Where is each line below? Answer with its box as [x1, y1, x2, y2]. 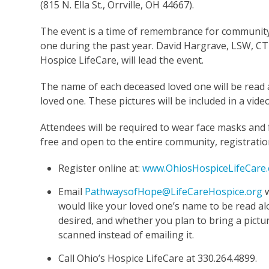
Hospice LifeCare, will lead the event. [40, 53, 207, 67]
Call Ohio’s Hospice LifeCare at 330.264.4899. [58, 251, 258, 265]
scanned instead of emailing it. [58, 228, 195, 241]
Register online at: [58, 161, 143, 175]
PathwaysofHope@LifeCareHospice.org [85, 184, 263, 198]
